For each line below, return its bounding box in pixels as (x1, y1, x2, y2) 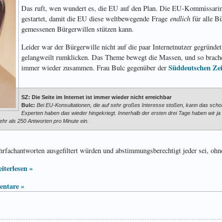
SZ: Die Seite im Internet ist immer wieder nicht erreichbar (21, 94, 171, 101)
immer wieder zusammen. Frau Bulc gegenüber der (21, 63, 168, 73)
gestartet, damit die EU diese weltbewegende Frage (21, 14, 170, 24)
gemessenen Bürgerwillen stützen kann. (21, 24, 134, 34)
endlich (170, 13, 190, 24)
